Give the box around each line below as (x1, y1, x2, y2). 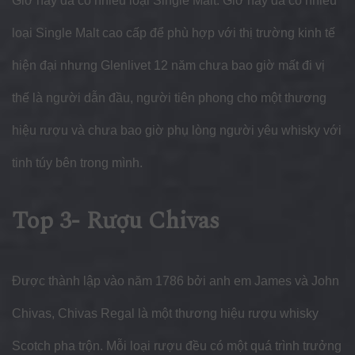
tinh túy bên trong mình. (12, 156, 143, 170)
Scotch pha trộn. (12, 339, 103, 353)
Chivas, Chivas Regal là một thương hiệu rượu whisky (12, 307, 319, 321)
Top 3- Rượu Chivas (12, 203, 219, 240)
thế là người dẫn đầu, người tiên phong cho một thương (12, 91, 326, 105)
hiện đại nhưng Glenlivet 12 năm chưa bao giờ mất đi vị (12, 59, 325, 73)
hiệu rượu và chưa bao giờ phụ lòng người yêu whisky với (12, 124, 342, 138)
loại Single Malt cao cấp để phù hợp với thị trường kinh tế (12, 26, 335, 40)
